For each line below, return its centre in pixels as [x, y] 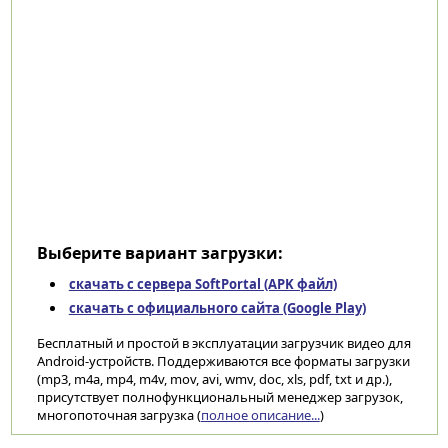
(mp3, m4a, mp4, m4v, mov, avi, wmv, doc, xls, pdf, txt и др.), [214, 379]
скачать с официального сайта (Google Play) [217, 308]
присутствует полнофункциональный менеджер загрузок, [219, 397]
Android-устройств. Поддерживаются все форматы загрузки [223, 361]
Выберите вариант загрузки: [159, 253]
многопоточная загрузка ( [118, 415]
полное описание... [260, 415]
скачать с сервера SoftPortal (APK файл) [202, 284]
